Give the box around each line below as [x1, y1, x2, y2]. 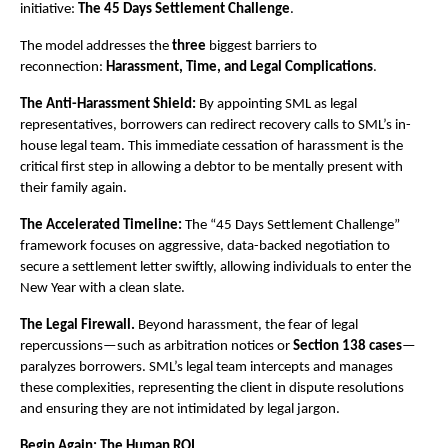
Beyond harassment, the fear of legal [135, 317, 358, 333]
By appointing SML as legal [196, 96, 357, 112]
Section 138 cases [293, 338, 402, 354]
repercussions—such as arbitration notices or [20, 338, 293, 354]
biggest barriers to [206, 38, 317, 54]
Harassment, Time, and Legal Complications [106, 59, 373, 75]
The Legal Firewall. [20, 317, 135, 333]
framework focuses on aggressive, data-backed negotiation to [20, 238, 390, 254]
